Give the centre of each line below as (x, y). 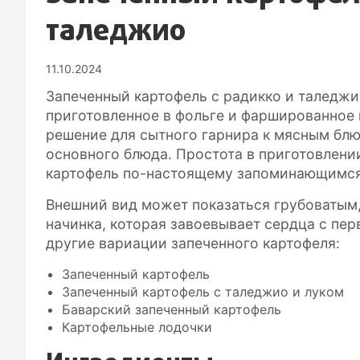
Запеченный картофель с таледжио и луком (203, 291)
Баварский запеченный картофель (172, 309)
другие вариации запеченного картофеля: (193, 243)
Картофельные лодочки (137, 327)
